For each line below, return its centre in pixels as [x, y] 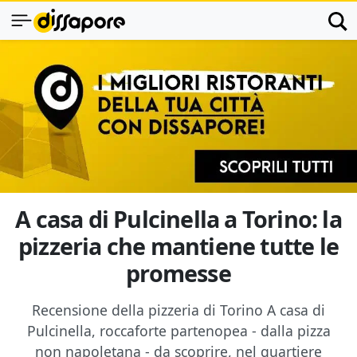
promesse [178, 273]
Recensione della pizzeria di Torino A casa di [178, 310]
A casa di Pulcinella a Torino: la [178, 219]
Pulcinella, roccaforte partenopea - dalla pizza [178, 331]
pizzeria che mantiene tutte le [178, 246]
